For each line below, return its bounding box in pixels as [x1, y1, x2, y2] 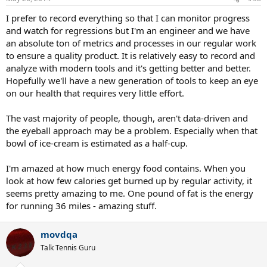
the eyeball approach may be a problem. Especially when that [6, 125, 257, 136]
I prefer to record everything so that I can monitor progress [6, 12, 250, 24]
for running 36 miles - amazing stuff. [6, 200, 157, 212]
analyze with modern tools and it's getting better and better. [6, 62, 251, 74]
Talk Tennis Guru [41, 243, 95, 253]
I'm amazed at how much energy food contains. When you [6, 162, 246, 174]
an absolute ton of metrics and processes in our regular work [6, 37, 256, 49]
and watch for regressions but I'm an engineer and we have [6, 24, 250, 36]
